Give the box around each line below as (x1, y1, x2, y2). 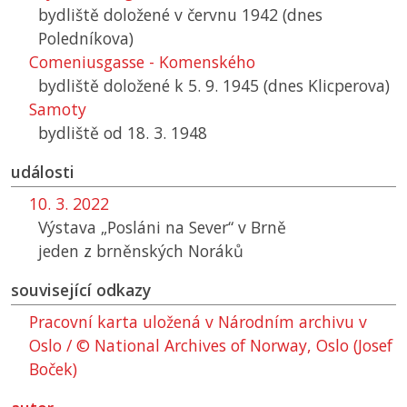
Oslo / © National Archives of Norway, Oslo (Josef (29, 334, 392, 357)
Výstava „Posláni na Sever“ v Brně (38, 216, 286, 239)
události (11, 161, 74, 184)
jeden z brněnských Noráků (38, 240, 243, 263)
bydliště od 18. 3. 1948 (38, 122, 207, 144)
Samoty (29, 98, 86, 121)
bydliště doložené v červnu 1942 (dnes (38, 4, 323, 26)
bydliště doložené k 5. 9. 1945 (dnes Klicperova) (38, 74, 390, 97)
